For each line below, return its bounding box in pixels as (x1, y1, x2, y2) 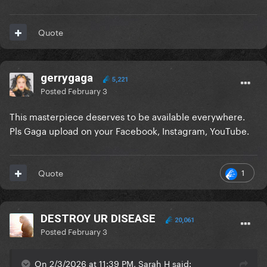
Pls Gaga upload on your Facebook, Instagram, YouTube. (10, 123, 249, 138)
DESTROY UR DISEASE (41, 212, 156, 226)
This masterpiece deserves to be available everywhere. (10, 108, 245, 123)
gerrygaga (41, 71, 93, 85)
